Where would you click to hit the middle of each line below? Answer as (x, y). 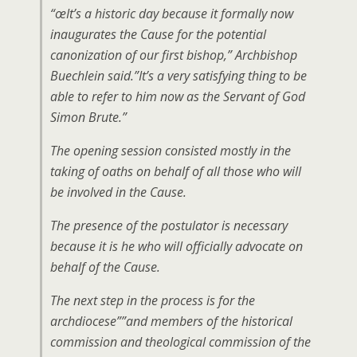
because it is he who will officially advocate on (177, 246)
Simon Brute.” (88, 117)
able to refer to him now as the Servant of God (178, 96)
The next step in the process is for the (153, 300)
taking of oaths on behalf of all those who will (176, 171)
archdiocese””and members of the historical (171, 321)
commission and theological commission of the (180, 342)
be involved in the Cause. (118, 192)
